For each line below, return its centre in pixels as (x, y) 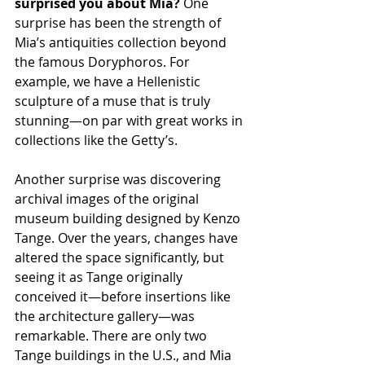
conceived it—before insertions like (124, 296)
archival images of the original (108, 198)
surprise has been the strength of (119, 22)
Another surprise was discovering (119, 179)
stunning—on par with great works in (130, 120)
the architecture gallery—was (106, 316)
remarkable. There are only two (112, 335)
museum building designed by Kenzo (129, 218)
